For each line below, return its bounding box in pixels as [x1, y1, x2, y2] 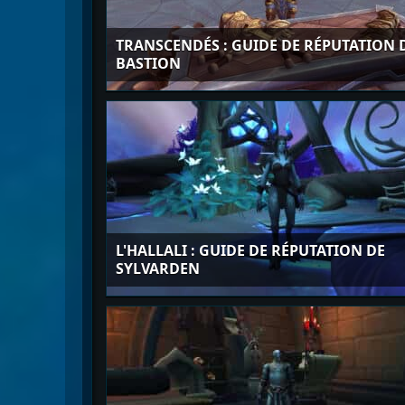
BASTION [116, 53, 181, 73]
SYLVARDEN [116, 259, 200, 278]
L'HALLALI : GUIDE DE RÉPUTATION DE [116, 240, 385, 260]
